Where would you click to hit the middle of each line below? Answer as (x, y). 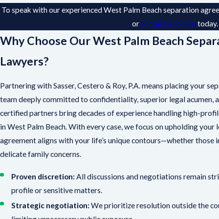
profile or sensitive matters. (57, 190)
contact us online (169, 23)
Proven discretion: (43, 176)
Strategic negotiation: (51, 205)
